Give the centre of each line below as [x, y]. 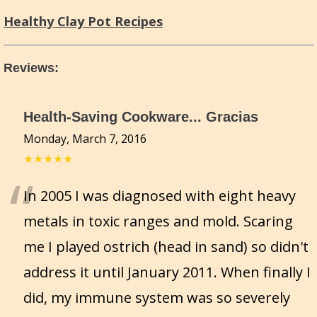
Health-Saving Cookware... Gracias [141, 117]
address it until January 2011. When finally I [167, 272]
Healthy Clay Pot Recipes [83, 21]
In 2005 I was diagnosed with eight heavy [160, 196]
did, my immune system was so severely [157, 298]
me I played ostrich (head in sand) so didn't [166, 247]
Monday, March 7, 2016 [85, 139]
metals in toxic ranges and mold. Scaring [158, 221]
